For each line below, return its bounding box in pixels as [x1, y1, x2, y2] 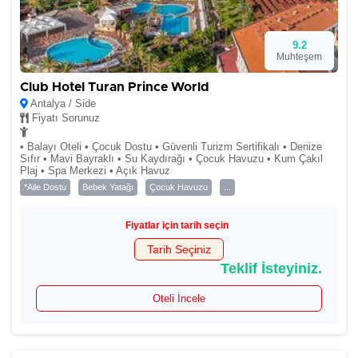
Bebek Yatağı [82, 182, 133, 192]
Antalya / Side [28, 97, 96, 109]
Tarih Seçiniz [147, 243, 211, 256]
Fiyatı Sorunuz [29, 112, 100, 124]
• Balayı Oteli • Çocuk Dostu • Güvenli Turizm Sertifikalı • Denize [20, 141, 322, 153]
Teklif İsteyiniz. [221, 261, 322, 276]
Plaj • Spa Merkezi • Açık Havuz [20, 165, 170, 177]
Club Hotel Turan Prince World [20, 81, 209, 93]
